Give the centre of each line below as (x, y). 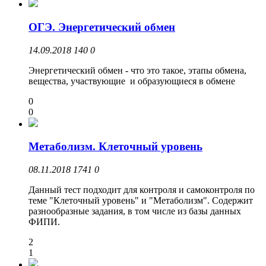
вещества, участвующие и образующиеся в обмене (132, 81)
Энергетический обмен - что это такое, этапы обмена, (137, 70)
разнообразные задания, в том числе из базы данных (135, 211)
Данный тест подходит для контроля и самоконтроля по (142, 189)
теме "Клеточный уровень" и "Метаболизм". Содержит (141, 200)
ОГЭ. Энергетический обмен (102, 27)
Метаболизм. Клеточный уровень (115, 147)
